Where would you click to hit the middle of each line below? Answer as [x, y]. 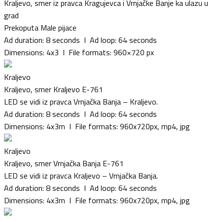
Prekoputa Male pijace [40, 27]
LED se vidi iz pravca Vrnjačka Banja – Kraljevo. [81, 101]
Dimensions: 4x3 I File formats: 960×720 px [79, 52]
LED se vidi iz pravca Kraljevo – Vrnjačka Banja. [81, 175]
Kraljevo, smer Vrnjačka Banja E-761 [64, 163]
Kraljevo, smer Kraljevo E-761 [54, 89]
